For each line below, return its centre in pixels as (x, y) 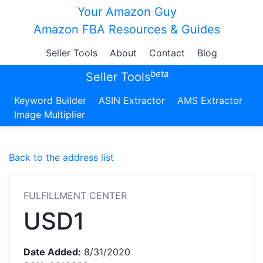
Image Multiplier (50, 114)
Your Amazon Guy (127, 12)
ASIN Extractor (132, 100)
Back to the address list (61, 157)
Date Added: (52, 252)
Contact (167, 53)
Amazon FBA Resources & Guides (127, 29)
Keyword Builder (50, 100)
